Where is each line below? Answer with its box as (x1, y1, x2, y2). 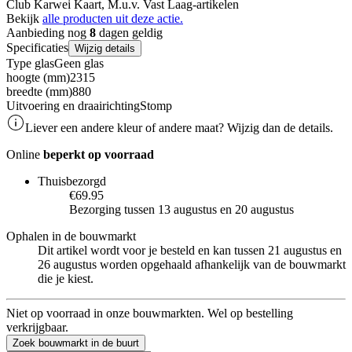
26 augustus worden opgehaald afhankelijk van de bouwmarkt (38, 257, 346, 271)
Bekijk (6, 11, 42, 25)
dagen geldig (96, 25, 163, 39)
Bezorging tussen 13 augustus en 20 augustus (69, 202, 294, 216)
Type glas (6, 56, 54, 70)
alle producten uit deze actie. (42, 11, 183, 25)
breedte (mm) (6, 84, 72, 98)
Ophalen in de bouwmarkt (6, 229, 136, 243)
